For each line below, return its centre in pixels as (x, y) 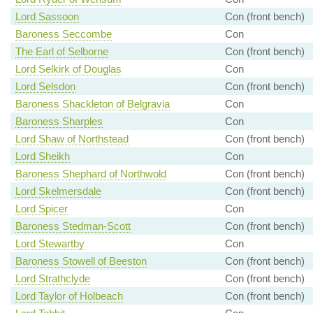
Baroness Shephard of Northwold (90, 174)
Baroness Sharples (59, 122)
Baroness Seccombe (63, 34)
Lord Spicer (41, 209)
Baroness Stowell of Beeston (81, 261)
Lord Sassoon (47, 17)
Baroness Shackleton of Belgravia (92, 104)
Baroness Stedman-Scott (73, 226)
